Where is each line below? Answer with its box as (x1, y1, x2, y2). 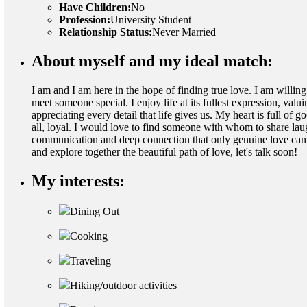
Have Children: (59, 1, 131, 14)
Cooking (70, 230, 108, 243)
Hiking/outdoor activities (70, 280, 177, 292)
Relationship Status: (59, 26, 152, 38)
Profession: (59, 14, 110, 26)
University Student (110, 14, 191, 26)
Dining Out (70, 206, 119, 218)
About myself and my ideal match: (32, 52, 273, 71)
